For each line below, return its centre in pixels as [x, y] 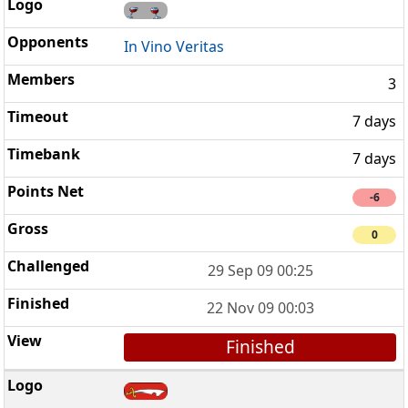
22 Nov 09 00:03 [260, 308]
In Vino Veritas [174, 46]
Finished [260, 347]
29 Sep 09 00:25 [260, 271]
